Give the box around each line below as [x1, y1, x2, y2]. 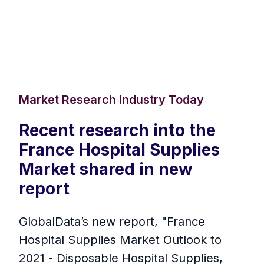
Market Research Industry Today [19, 93, 204, 107]
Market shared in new [19, 159, 193, 180]
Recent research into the [19, 120, 216, 141]
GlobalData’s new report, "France [19, 214, 205, 229]
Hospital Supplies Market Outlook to [19, 233, 222, 247]
